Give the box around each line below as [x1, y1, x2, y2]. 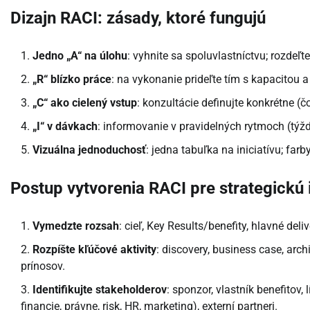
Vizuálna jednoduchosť [33, 143, 146, 157]
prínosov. [21, 259, 65, 273]
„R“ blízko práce [33, 73, 111, 86]
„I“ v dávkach [33, 120, 98, 134]
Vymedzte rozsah [33, 219, 119, 233]
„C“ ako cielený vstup [33, 96, 137, 110]
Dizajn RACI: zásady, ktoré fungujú [10, 8, 266, 28]
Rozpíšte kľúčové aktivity [33, 243, 156, 257]
